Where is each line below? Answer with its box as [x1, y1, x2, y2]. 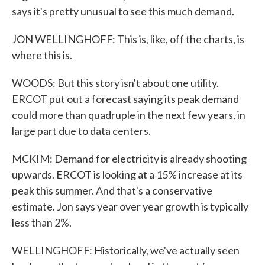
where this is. [12, 49, 72, 62]
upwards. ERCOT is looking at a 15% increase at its [12, 168, 243, 181]
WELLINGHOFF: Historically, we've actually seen [12, 244, 240, 257]
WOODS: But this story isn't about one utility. [12, 76, 219, 89]
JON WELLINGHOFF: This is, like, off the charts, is [12, 33, 244, 46]
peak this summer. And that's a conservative [12, 184, 212, 197]
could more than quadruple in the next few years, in [12, 108, 245, 121]
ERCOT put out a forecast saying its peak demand [12, 92, 239, 105]
